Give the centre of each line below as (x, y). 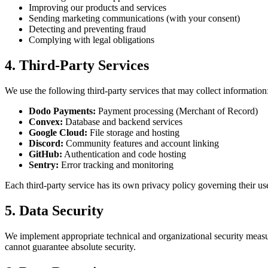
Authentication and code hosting (124, 154)
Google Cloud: (58, 133)
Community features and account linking (141, 144)
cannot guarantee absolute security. (70, 247)
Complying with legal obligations (92, 40)
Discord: (46, 144)
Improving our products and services (98, 8)
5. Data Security (54, 211)
